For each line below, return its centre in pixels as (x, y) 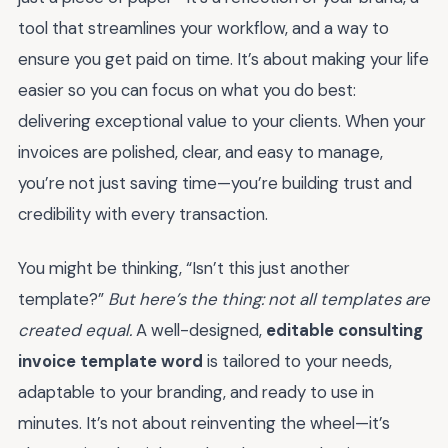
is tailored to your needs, (297, 361)
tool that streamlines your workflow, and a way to (203, 27)
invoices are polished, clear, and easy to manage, (200, 151)
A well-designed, (199, 330)
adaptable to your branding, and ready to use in (196, 392)
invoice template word (110, 361)
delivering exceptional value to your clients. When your (222, 120)
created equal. (75, 330)
